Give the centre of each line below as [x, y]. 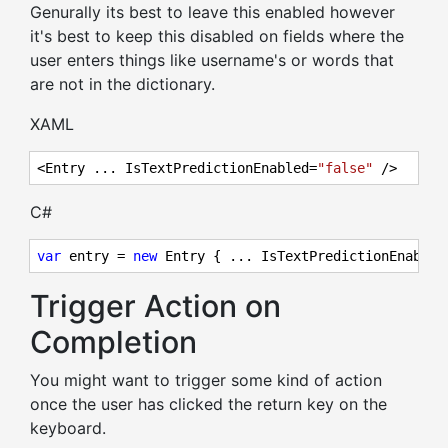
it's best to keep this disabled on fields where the [217, 36]
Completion [113, 342]
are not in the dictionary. [122, 84]
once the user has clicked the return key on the [208, 404]
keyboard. [70, 428]
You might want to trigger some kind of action [206, 380]
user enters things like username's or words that [212, 60]
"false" [345, 168]
